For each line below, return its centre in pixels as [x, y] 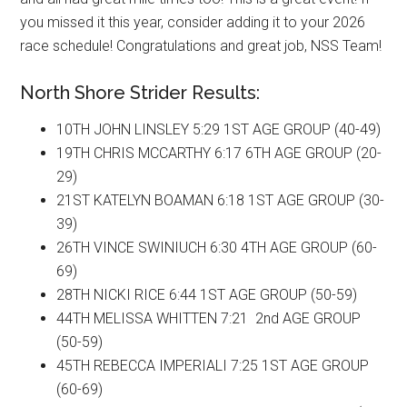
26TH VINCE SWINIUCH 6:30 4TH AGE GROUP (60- [217, 247]
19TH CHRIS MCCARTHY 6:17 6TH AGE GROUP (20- [219, 153]
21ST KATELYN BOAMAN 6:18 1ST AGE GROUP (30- [221, 200]
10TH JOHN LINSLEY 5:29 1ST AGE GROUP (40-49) [219, 129]
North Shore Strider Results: [140, 92]
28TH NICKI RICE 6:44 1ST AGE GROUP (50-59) [207, 294]
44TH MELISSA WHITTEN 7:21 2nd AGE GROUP [209, 318]
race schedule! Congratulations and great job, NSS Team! [201, 45]
